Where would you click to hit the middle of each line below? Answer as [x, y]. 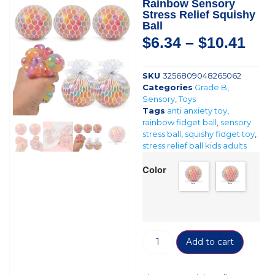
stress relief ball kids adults [194, 145]
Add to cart [210, 242]
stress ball [161, 134]
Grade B [211, 87]
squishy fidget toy [219, 134]
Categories [167, 87]
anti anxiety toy [197, 110]
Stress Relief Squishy [199, 15]
